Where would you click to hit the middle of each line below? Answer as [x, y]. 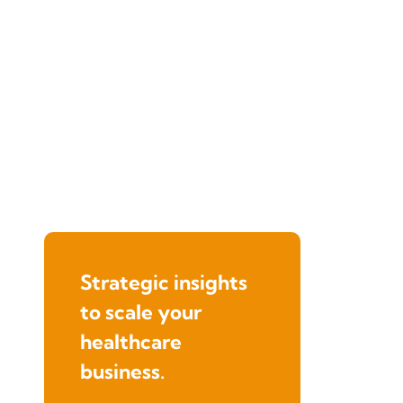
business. [122, 371]
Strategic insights [164, 282]
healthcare [131, 341]
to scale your [141, 312]
